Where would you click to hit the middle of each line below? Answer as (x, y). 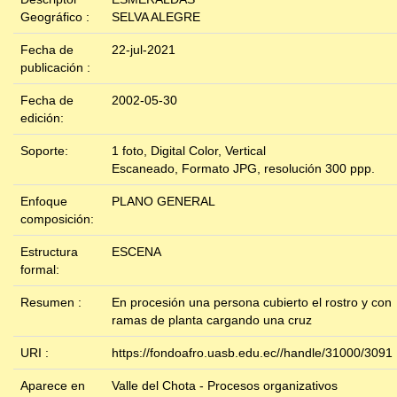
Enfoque (44, 202)
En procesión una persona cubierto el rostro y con (252, 303)
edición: (44, 118)
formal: (42, 270)
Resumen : (53, 303)
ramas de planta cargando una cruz (212, 320)
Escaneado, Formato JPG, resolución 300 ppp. (243, 169)
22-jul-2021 (144, 50)
